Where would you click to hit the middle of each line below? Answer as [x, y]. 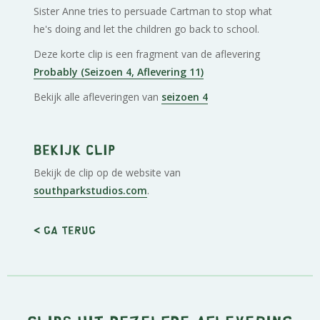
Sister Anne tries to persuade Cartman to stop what [153, 11]
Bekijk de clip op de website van [107, 172]
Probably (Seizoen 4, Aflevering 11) [119, 71]
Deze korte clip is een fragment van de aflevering [147, 54]
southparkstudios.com [91, 190]
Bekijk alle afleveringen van [98, 96]
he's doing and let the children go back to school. [147, 29]
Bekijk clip [75, 149]
